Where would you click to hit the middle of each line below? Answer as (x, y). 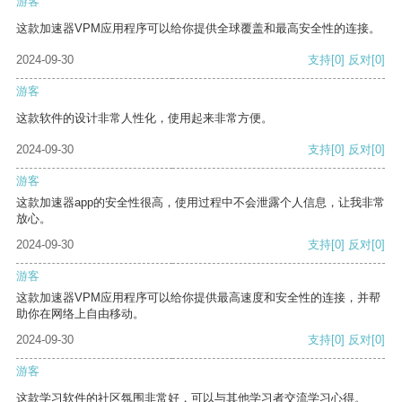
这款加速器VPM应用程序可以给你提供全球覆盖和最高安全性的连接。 (198, 29)
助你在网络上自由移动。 (80, 314)
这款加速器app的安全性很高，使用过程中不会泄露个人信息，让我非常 (201, 203)
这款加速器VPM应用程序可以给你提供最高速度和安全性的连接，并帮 (198, 298)
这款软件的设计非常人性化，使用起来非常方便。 (144, 118)
